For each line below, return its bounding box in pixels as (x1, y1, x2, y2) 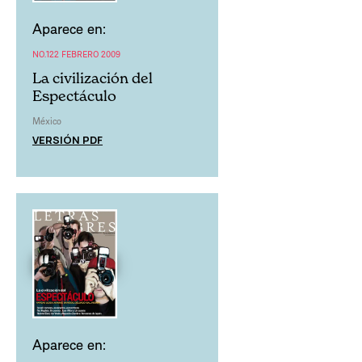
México (32, 115, 61, 128)
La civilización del (32, 69, 153, 87)
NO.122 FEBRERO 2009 (32, 48, 120, 61)
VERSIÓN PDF (32, 133, 103, 148)
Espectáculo (32, 87, 116, 105)
